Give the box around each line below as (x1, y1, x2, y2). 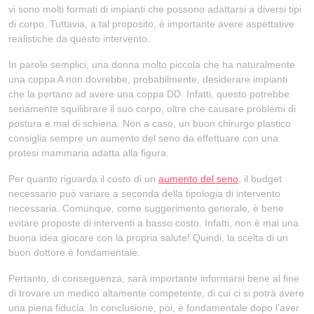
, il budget (238, 173, 282, 184)
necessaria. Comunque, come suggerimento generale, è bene (8, 203, 284, 214)
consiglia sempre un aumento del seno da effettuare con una (8, 132, 278, 144)
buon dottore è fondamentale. (8, 247, 140, 258)
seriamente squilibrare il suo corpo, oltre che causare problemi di (8, 103, 296, 114)
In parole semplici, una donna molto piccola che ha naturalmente (8, 59, 295, 70)
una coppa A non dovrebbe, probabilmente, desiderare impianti (8, 74, 287, 85)
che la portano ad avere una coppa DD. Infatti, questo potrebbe (8, 88, 289, 100)
